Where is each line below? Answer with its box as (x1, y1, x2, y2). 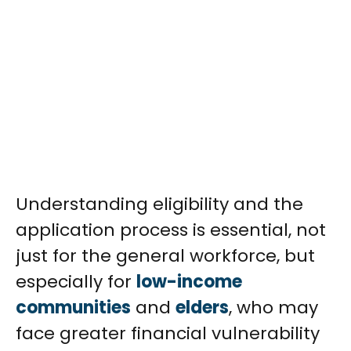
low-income (136, 270, 242, 294)
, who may (229, 295, 318, 320)
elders (175, 295, 229, 320)
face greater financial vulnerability (16, 321, 320, 346)
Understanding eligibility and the (16, 192, 303, 216)
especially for (16, 270, 136, 294)
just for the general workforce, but (16, 244, 315, 268)
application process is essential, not (16, 218, 326, 242)
